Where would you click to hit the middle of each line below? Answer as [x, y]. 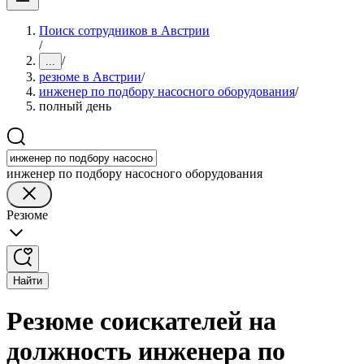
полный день [75, 106]
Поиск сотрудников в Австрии [124, 30]
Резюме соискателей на [141, 321]
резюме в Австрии [90, 77]
